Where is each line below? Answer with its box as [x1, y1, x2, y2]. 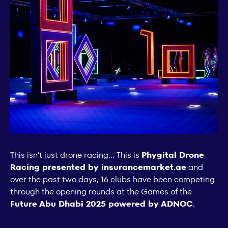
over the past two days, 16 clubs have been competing [10, 173, 215, 185]
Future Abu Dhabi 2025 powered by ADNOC [10, 197, 193, 210]
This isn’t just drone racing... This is [10, 149, 141, 161]
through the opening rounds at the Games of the [10, 185, 192, 197]
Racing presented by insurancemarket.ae [10, 161, 186, 173]
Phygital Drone [141, 149, 204, 161]
